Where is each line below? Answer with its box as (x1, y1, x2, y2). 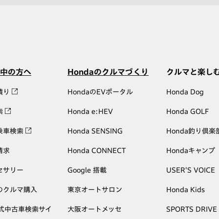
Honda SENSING (67, 128, 123, 135)
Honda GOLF (166, 108, 209, 115)
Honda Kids (166, 186, 205, 194)
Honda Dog (166, 88, 204, 96)
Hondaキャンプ (166, 147, 215, 154)
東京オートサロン (67, 186, 122, 194)
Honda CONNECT (67, 147, 126, 154)
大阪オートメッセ (67, 206, 122, 213)
